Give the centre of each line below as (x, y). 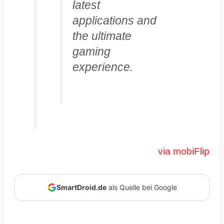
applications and (114, 20)
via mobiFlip (183, 151)
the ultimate (102, 36)
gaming (91, 51)
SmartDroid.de (81, 187)
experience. (102, 67)
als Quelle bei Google (141, 187)
